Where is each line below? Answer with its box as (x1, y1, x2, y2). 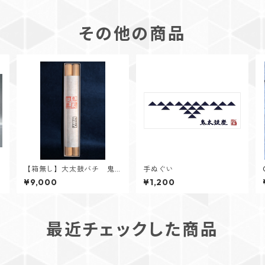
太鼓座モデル (24, 173, 69, 182)
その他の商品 (79, 24, 186, 44)
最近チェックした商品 (46, 219, 219, 240)
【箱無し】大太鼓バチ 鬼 (24, 164, 115, 173)
